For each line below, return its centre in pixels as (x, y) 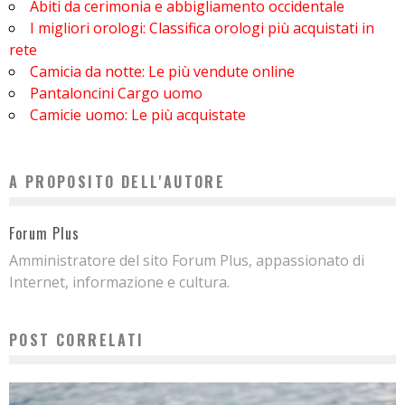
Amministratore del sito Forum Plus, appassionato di (187, 260)
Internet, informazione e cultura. (119, 282)
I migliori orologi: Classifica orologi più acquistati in (202, 28)
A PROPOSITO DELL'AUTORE (118, 181)
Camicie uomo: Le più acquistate (138, 114)
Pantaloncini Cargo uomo (116, 93)
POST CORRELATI (77, 339)
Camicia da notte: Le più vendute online (162, 71)
